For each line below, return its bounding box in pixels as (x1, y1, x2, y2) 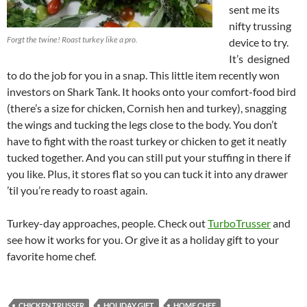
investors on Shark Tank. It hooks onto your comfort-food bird (7, 84, 296, 98)
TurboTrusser (208, 216, 271, 230)
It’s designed (229, 51, 290, 65)
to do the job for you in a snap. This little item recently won (7, 68, 280, 82)
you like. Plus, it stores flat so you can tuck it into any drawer (7, 167, 288, 180)
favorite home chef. (7, 249, 96, 262)
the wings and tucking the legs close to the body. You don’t (7, 117, 278, 131)
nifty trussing (229, 19, 291, 32)
